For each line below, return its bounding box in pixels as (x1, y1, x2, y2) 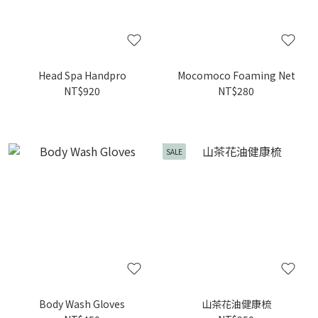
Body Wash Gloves (39, 297, 125, 311)
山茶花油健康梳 (201, 297, 271, 311)
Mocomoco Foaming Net (177, 68, 295, 82)
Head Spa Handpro (38, 68, 126, 82)
